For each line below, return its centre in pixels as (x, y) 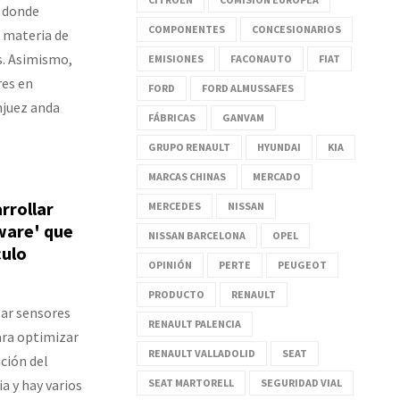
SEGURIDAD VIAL (301, 382)
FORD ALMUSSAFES (248, 87)
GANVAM (243, 117)
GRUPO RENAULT (189, 146)
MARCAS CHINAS (187, 176)
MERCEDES (175, 205)
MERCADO (277, 176)
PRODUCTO (176, 294)
